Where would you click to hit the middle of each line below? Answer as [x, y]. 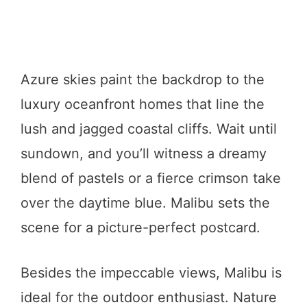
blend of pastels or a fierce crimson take [151, 178]
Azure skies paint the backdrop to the [143, 79]
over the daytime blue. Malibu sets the [145, 202]
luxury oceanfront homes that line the [143, 104]
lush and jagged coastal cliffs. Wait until [149, 128]
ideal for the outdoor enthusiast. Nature [149, 297]
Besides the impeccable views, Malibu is [151, 272]
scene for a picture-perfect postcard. [140, 227]
